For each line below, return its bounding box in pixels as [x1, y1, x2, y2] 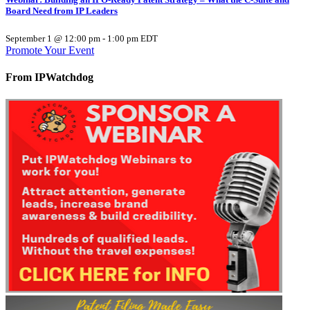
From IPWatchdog [6, 71, 93, 84]
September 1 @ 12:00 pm [6, 33, 100, 44]
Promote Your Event [6, 44, 94, 57]
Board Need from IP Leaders [6, 5, 118, 16]
